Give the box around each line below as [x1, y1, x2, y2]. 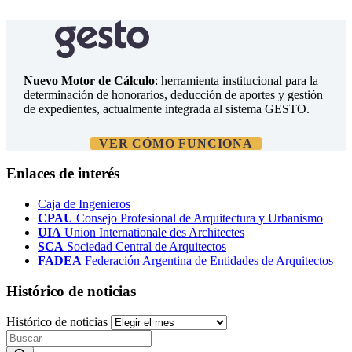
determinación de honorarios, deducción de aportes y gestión [23, 87, 323, 101]
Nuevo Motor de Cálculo [23, 73, 155, 87]
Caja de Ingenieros [38, 197, 130, 211]
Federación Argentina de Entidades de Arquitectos [82, 254, 333, 268]
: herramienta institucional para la [154, 73, 318, 87]
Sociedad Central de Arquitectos [64, 240, 226, 254]
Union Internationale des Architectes [61, 225, 244, 240]
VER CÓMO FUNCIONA [99, 136, 253, 150]
